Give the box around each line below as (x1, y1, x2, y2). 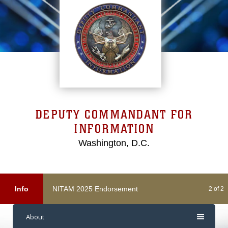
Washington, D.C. (78, 138, 150, 148)
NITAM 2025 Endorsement (52, 184, 138, 193)
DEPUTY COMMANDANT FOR (35, 107, 193, 122)
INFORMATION (74, 122, 154, 136)
